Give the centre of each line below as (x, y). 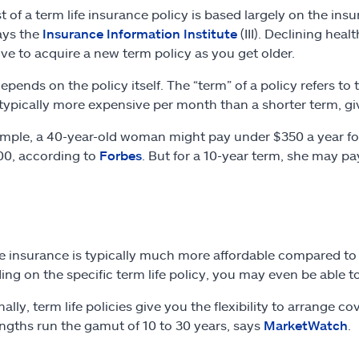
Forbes (120, 155)
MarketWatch (305, 325)
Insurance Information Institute (139, 33)
